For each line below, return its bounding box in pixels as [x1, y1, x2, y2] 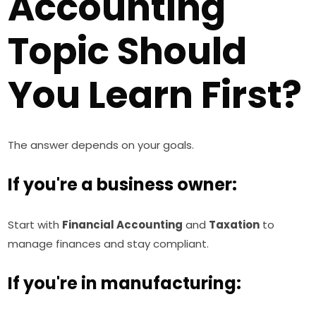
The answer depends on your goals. [8, 138, 195, 153]
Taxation [209, 217, 260, 233]
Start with [8, 217, 63, 233]
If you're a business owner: [8, 173, 238, 197]
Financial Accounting [62, 217, 183, 233]
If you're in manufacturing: [8, 272, 242, 296]
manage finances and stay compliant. [8, 236, 209, 252]
